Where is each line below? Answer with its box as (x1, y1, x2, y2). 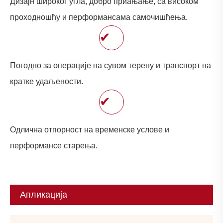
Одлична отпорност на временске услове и (10, 125, 169, 134)
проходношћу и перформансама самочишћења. (10, 12, 188, 21)
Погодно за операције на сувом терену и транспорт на (10, 61, 211, 70)
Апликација (20, 189, 67, 200)
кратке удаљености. (10, 77, 83, 86)
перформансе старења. (10, 141, 98, 150)
